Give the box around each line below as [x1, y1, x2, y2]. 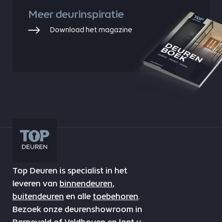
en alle [63, 192, 93, 202]
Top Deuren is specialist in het [12, 166, 127, 176]
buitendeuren [12, 192, 64, 202]
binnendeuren [59, 179, 112, 189]
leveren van [12, 179, 59, 189]
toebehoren [92, 192, 138, 202]
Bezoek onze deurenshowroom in [12, 205, 142, 215]
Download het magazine [49, 26, 132, 34]
